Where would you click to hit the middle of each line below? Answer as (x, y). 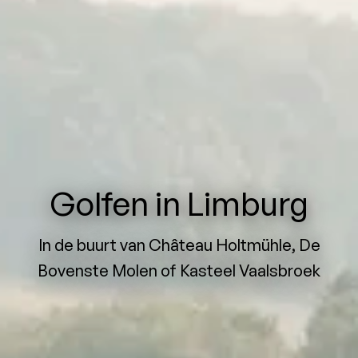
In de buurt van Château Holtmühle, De (179, 245)
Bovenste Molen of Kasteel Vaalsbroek (179, 271)
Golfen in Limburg (179, 204)
